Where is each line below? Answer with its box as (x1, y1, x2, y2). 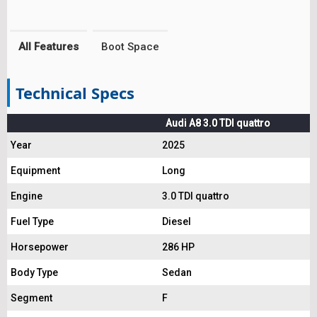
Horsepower (11, 241, 69, 253)
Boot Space (101, 40, 159, 53)
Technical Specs (16, 82, 134, 103)
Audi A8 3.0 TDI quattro (166, 117, 270, 129)
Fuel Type (11, 216, 54, 227)
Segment (11, 292, 52, 304)
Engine (11, 190, 42, 202)
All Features (18, 40, 79, 53)
